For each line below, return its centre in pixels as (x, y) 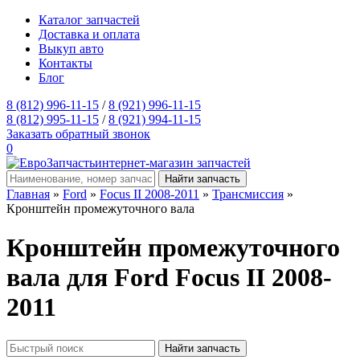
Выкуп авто (71, 49)
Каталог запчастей (89, 20)
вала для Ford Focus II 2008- (169, 278)
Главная (28, 194)
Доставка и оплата (89, 34)
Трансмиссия (248, 194)
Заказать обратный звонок (78, 134)
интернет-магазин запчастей (173, 163)
